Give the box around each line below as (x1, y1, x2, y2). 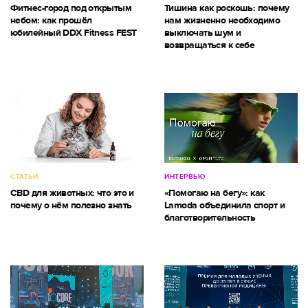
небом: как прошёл (10, 14, 92, 26)
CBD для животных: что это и (10, 186, 134, 199)
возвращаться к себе (164, 38, 255, 51)
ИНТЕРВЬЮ (164, 172, 205, 181)
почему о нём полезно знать (10, 199, 132, 211)
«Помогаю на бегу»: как (164, 186, 265, 199)
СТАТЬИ (10, 172, 38, 181)
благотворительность (164, 211, 256, 223)
